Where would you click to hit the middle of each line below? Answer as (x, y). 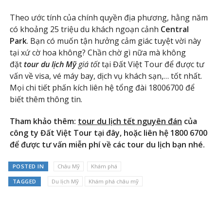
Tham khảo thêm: (44, 121)
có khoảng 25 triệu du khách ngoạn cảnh (85, 29)
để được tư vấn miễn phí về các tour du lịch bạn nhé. (107, 144)
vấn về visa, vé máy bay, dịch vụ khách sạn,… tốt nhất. (106, 76)
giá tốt (88, 64)
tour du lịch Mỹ (50, 64)
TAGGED (24, 182)
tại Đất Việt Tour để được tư (152, 64)
